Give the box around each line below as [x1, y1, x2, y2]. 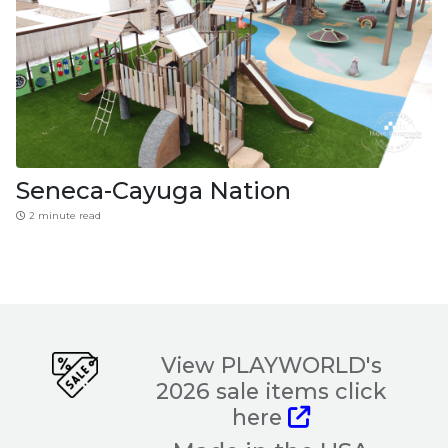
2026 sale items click [156, 377, 387, 404]
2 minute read [26, 210, 101, 222]
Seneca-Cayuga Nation [16, 176, 291, 206]
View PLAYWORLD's [160, 351, 382, 378]
